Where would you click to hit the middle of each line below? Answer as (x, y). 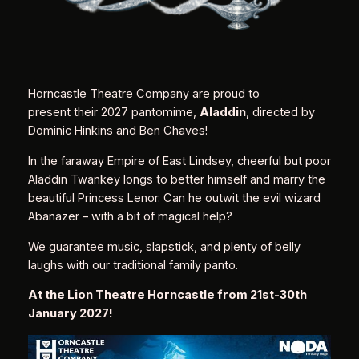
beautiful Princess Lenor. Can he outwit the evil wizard (174, 198)
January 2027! (70, 314)
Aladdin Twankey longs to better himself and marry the (176, 179)
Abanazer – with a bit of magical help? (130, 216)
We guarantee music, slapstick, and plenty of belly (164, 246)
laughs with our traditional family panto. (133, 265)
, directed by (280, 113)
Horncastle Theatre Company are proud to (143, 94)
